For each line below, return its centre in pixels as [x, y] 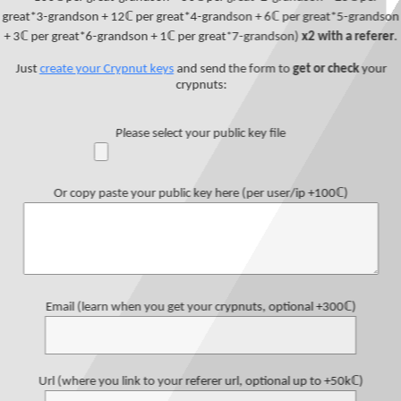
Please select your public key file [200, 133]
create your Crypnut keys [106, 69]
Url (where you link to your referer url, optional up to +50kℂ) [200, 381]
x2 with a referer [348, 37]
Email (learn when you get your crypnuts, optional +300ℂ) [200, 307]
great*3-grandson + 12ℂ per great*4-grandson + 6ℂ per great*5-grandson [200, 17]
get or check [325, 69]
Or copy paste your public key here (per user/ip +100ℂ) [200, 193]
